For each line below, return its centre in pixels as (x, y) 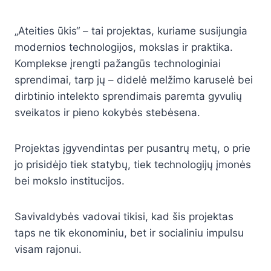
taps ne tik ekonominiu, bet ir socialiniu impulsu (129, 233)
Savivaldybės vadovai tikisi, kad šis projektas (124, 217)
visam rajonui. (48, 250)
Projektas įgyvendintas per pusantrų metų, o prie (132, 149)
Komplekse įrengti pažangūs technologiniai (118, 64)
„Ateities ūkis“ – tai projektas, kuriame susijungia (131, 31)
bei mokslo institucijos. (70, 181)
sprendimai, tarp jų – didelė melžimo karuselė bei (134, 80)
